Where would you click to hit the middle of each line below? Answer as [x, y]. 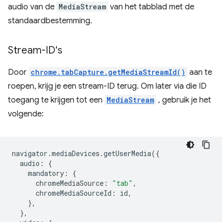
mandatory [46, 173]
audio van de [32, 7]
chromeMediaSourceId [74, 193]
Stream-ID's [35, 50]
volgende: [26, 114]
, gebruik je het [184, 100]
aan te [200, 72]
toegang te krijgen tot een [56, 100]
